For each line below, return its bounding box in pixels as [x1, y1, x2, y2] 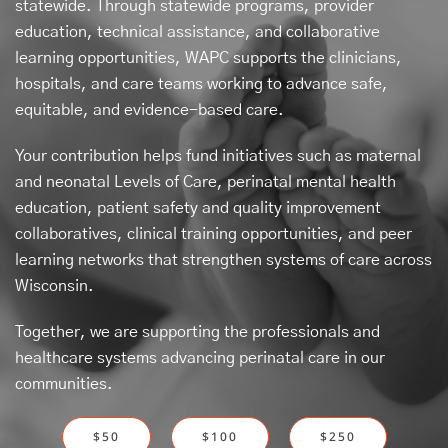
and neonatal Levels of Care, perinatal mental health [15, 174, 396, 190]
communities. [15, 376, 113, 392]
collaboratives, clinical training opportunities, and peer [15, 226, 412, 242]
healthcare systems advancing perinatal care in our [15, 350, 385, 366]
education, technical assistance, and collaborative [15, 24, 380, 40]
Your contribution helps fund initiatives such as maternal [15, 148, 421, 164]
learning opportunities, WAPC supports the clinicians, [15, 50, 402, 66]
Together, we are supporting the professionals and [15, 324, 380, 340]
